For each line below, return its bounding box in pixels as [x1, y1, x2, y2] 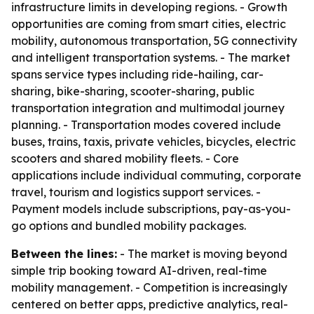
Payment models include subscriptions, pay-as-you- [11, 202, 291, 216]
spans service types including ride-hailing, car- [11, 67, 264, 81]
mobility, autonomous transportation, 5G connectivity [11, 34, 297, 48]
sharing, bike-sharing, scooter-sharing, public [11, 84, 254, 98]
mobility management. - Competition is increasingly [11, 280, 287, 294]
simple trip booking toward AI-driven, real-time [11, 264, 267, 278]
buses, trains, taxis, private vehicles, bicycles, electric [11, 135, 296, 149]
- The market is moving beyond [117, 247, 287, 261]
